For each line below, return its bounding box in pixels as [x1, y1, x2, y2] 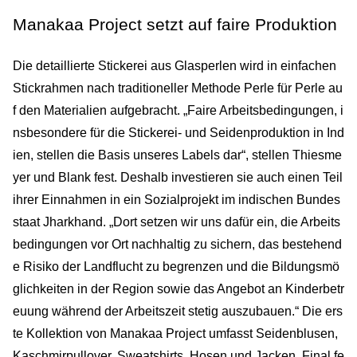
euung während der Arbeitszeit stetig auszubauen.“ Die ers [13, 304, 343, 318]
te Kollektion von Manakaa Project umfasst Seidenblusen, [13, 326, 338, 340]
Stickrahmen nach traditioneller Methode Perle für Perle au [13, 80, 343, 95]
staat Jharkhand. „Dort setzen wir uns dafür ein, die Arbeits [13, 214, 340, 229]
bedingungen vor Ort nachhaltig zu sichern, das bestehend [13, 237, 342, 251]
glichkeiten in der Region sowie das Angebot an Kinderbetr [13, 281, 344, 296]
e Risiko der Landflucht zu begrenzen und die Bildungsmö [13, 259, 339, 273]
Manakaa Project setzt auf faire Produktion [13, 14, 337, 33]
